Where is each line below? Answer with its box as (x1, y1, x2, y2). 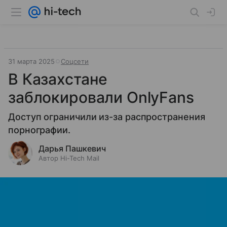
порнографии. (8, 125, 70, 135)
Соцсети (61, 57, 89, 65)
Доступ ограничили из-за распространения (8, 111, 205, 122)
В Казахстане (8, 70, 108, 88)
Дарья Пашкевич (39, 143, 106, 154)
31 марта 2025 (8, 57, 55, 65)
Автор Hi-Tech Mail (39, 154, 99, 162)
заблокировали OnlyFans (8, 88, 194, 106)
